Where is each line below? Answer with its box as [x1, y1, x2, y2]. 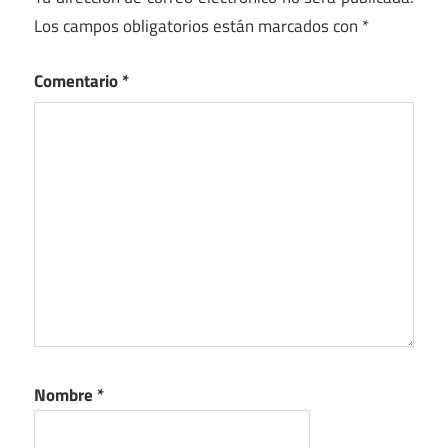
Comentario [34, 67, 122, 94]
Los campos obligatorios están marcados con [34, 13, 362, 40]
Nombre [34, 382, 97, 409]
